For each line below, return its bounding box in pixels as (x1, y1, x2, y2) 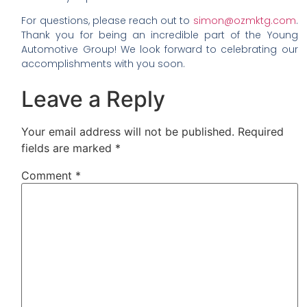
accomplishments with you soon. (21, 57, 186, 71)
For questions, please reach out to (21, 14, 193, 27)
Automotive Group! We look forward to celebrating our (21, 42, 298, 56)
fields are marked (21, 141, 116, 156)
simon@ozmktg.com (193, 14, 296, 27)
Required (238, 125, 284, 139)
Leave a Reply (21, 86, 166, 113)
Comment (21, 169, 76, 183)
